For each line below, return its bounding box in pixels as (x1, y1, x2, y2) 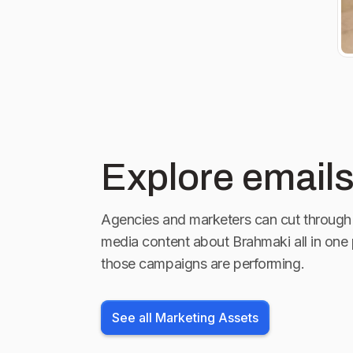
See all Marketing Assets (112, 310, 258, 325)
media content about (101, 233, 229, 250)
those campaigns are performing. (101, 255, 305, 272)
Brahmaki (232, 233, 291, 250)
